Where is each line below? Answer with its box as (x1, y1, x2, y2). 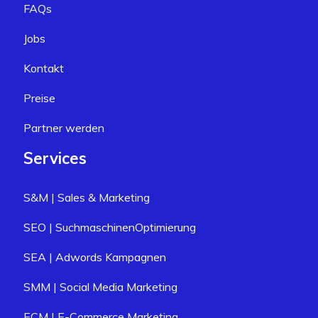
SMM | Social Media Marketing (23, 280, 177, 295)
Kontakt (23, 61, 64, 76)
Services (23, 148, 87, 169)
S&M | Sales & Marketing (23, 190, 150, 205)
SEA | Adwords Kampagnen (23, 250, 166, 265)
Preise (23, 91, 55, 106)
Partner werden (23, 121, 104, 136)
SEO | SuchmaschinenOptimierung (23, 220, 196, 235)
